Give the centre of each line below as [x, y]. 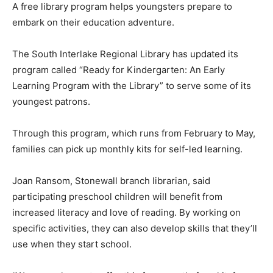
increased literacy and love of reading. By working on [126, 212]
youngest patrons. [52, 101]
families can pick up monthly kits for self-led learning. [129, 149]
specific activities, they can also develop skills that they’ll [135, 228]
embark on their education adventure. [94, 22]
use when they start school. [74, 244]
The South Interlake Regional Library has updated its [125, 54]
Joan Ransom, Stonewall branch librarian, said [111, 180]
